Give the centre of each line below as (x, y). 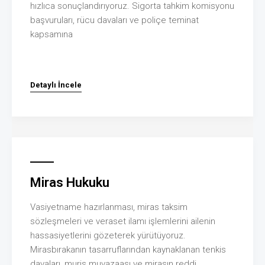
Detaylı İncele (56, 85)
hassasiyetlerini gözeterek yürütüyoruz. (108, 235)
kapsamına (51, 34)
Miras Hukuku (70, 182)
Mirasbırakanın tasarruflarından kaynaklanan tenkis (128, 249)
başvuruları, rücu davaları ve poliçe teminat (114, 20)
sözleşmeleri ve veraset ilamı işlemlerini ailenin (123, 221)
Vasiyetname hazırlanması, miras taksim (109, 207)
